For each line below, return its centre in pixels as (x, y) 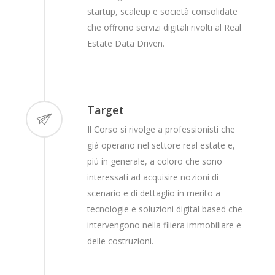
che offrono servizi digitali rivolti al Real (165, 28)
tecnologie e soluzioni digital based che (165, 209)
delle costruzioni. (121, 241)
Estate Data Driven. (126, 44)
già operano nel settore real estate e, (161, 145)
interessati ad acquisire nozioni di (153, 177)
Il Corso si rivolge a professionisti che (161, 130)
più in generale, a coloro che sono (155, 161)
